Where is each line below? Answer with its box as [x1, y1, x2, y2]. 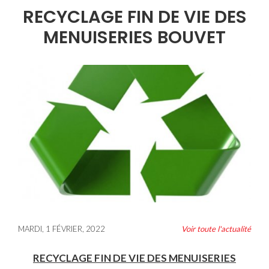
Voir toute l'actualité [181, 224, 251, 234]
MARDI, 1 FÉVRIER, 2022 [18, 224, 105, 234]
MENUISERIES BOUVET [43, 25, 226, 49]
